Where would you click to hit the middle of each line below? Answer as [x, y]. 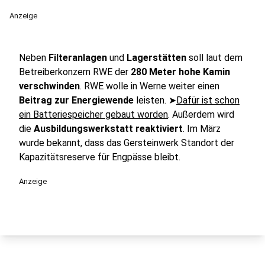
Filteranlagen [77, 58]
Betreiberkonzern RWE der [75, 72]
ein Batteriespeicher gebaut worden [93, 114]
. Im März [202, 129]
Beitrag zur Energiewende [76, 100]
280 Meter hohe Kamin [180, 72]
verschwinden [49, 86]
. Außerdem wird [201, 114]
